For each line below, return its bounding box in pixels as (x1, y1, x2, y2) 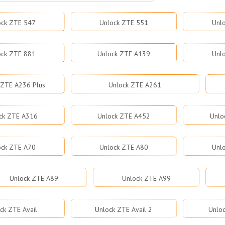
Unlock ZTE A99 (122, 174, 171, 183)
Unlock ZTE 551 (99, 18, 148, 27)
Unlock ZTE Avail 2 (95, 205, 153, 214)
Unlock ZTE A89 (9, 174, 58, 183)
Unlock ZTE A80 (99, 143, 148, 152)
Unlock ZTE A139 (97, 49, 150, 58)
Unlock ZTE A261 (108, 80, 162, 89)
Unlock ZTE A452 (97, 111, 150, 121)
